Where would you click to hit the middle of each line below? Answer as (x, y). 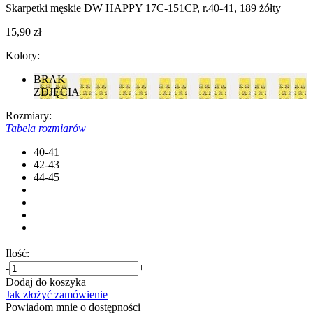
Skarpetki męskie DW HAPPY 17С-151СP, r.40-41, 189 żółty (143, 8)
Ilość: (17, 253)
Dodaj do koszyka (46, 282)
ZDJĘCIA (57, 92)
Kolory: (23, 55)
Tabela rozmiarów (46, 128)
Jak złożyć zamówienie (57, 294)
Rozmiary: (29, 115)
